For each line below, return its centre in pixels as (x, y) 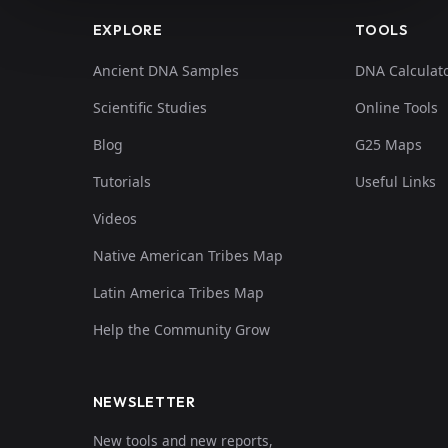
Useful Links (396, 181)
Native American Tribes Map (187, 255)
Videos (114, 218)
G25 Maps (389, 144)
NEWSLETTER (144, 401)
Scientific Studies (149, 107)
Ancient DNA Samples (165, 70)
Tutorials (121, 181)
